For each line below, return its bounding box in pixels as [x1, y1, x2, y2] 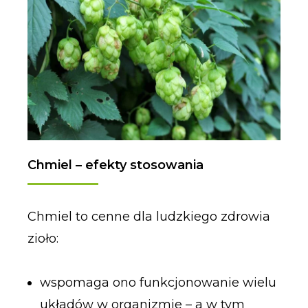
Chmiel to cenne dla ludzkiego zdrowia [27, 209, 270, 225]
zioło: [27, 231, 58, 247]
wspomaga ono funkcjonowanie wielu [39, 274, 276, 290]
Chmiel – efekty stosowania [27, 157, 203, 173]
